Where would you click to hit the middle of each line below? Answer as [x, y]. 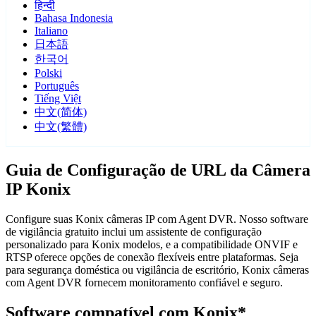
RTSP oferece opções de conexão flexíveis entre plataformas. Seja [152, 257]
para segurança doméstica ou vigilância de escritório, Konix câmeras [157, 270]
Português [57, 86]
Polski [48, 73]
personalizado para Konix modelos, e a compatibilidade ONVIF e [152, 245]
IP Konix [38, 189]
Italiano [51, 31]
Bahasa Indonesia [74, 18]
